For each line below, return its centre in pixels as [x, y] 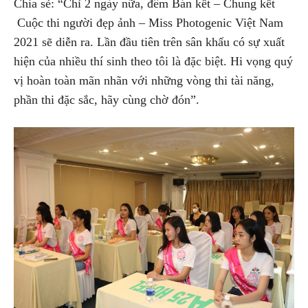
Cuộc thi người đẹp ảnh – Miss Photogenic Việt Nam [148, 23]
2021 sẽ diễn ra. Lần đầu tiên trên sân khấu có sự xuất [149, 42]
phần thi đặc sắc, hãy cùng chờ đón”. [107, 100]
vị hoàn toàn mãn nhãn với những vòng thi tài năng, [144, 81]
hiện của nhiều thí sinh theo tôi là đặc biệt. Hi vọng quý [153, 62]
